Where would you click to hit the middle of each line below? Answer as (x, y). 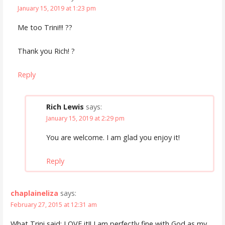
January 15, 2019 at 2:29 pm (85, 118)
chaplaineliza (34, 193)
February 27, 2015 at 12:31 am (53, 204)
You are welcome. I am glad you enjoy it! (113, 138)
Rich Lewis (65, 106)
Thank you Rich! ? (46, 51)
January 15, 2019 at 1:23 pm (57, 9)
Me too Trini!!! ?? (45, 28)
